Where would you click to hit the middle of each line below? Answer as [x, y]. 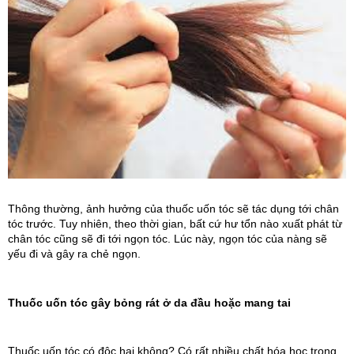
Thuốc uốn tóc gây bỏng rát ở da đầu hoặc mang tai [149, 302]
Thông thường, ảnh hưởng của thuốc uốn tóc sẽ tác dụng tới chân [173, 208]
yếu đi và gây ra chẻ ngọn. [74, 253]
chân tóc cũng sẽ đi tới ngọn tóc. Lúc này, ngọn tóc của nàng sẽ [168, 238]
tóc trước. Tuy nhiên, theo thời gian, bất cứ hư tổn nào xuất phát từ [175, 223]
